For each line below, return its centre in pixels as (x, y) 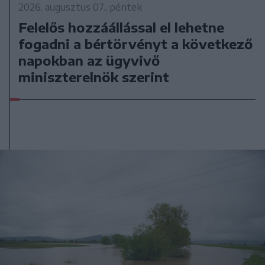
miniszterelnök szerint (94, 77)
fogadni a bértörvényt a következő (136, 43)
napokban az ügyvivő (89, 60)
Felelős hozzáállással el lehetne (122, 27)
